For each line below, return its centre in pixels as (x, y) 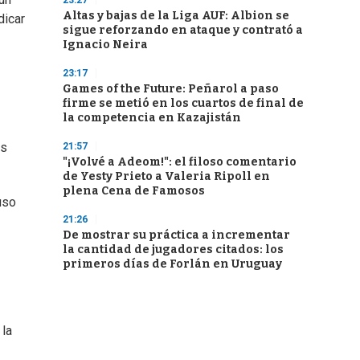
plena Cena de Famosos (134, 191)
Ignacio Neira (105, 45)
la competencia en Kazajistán (152, 118)
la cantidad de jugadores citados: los (173, 250)
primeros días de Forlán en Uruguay (172, 264)
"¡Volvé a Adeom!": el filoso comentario (180, 162)
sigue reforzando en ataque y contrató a (183, 30)
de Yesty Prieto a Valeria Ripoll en (166, 176)
